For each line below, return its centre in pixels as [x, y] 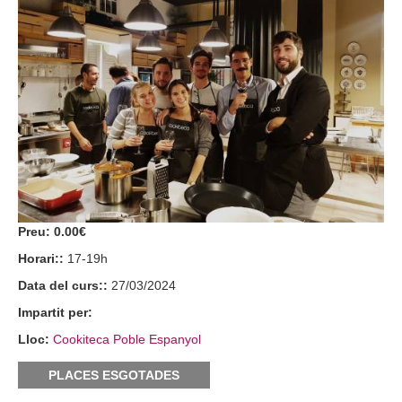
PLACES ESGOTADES [114, 375]
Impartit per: [55, 312]
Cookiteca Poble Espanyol [127, 339]
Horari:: [43, 258]
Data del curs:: [65, 285]
